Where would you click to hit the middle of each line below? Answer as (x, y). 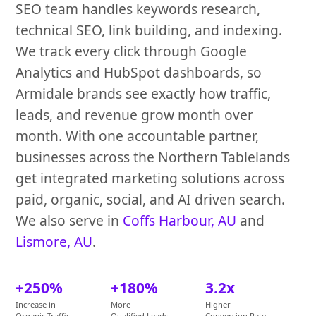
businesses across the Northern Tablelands (153, 157)
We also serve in (69, 221)
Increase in (36, 305)
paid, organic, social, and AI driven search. (151, 200)
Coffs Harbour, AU (180, 221)
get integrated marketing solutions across (150, 178)
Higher (218, 305)
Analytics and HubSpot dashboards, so (139, 73)
